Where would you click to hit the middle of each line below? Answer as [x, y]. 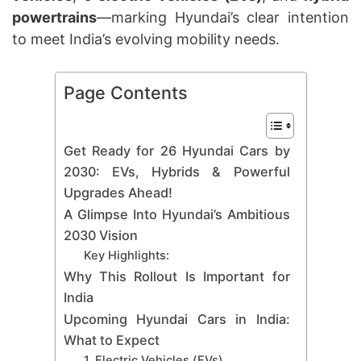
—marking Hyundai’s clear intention [223, 17]
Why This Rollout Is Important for [176, 276]
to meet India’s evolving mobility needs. [146, 39]
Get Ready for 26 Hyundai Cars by [176, 150]
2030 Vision [100, 235]
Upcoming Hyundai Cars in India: [176, 319]
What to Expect [111, 340]
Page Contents [125, 92]
